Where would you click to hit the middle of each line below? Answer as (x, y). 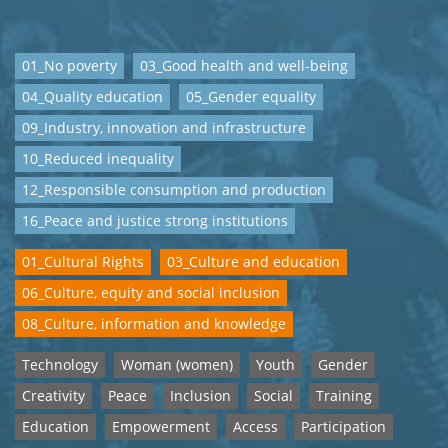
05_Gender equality (251, 96)
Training (344, 395)
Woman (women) (177, 364)
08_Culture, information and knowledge (154, 323)
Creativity (53, 395)
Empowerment (161, 426)
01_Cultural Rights (83, 261)
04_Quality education (92, 96)
